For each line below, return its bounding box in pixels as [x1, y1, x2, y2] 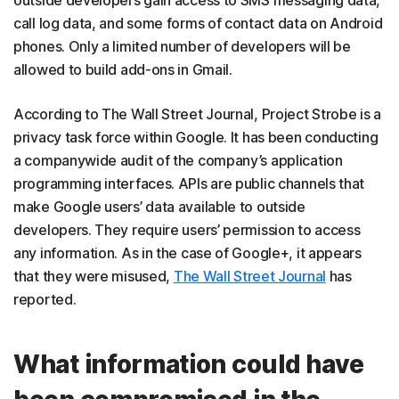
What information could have [13, 349, 364, 379]
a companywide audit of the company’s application [13, 151, 343, 169]
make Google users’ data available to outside [13, 198, 305, 216]
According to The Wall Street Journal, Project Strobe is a [13, 105, 381, 123]
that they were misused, [13, 267, 174, 285]
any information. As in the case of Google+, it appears [13, 244, 362, 262]
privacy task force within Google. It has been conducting [13, 128, 379, 146]
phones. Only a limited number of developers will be [13, 37, 351, 55]
